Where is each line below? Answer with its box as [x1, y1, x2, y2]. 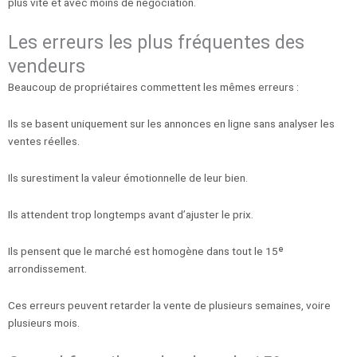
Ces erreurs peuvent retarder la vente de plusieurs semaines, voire [8, 299, 331, 312]
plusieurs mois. [8, 316, 80, 330]
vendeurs [8, 55, 85, 78]
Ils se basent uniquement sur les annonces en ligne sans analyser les [8, 117, 335, 131]
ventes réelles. [8, 135, 80, 148]
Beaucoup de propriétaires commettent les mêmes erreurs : [8, 80, 299, 94]
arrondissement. [8, 262, 87, 276]
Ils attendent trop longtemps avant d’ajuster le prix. [8, 208, 253, 222]
